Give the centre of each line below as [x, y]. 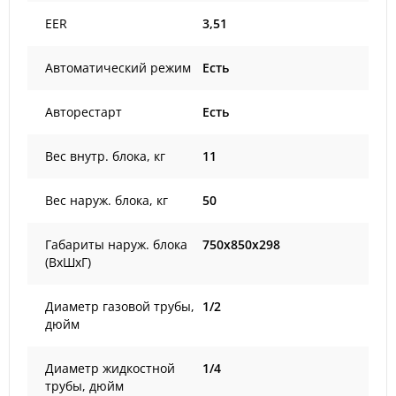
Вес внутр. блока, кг [105, 156]
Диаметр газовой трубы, [120, 306]
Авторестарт [84, 112]
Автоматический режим [118, 68]
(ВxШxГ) [68, 262]
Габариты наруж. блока [116, 244]
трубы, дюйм [84, 386]
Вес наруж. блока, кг [107, 200]
